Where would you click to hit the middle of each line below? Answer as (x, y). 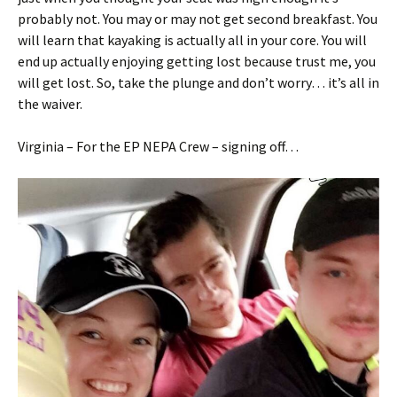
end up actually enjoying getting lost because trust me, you (197, 61)
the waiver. (50, 104)
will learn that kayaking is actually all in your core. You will (192, 40)
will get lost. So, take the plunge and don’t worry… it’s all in (198, 82)
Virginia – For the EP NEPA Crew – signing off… (158, 146)
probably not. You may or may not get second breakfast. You (198, 19)
